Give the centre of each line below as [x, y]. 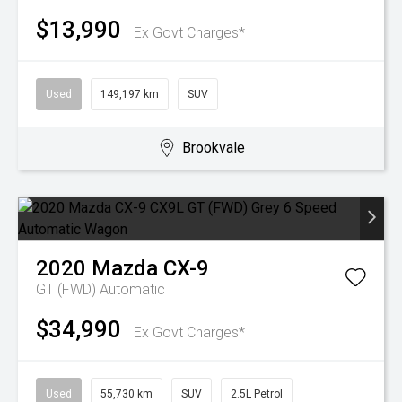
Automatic [132, 289]
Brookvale [213, 148]
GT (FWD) [68, 289]
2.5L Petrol [257, 394]
